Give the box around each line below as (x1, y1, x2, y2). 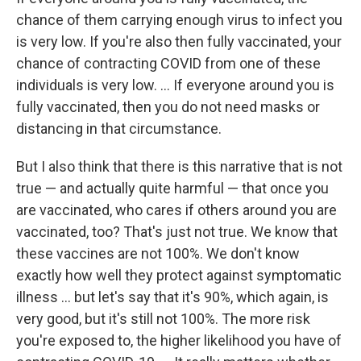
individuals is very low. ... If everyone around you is (16, 76, 334, 93)
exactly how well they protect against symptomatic (16, 266, 342, 284)
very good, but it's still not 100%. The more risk (16, 309, 310, 327)
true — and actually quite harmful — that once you (16, 179, 329, 197)
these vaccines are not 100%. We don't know (16, 244, 300, 262)
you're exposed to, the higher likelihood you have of (16, 331, 342, 349)
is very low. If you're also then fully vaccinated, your (16, 32, 342, 50)
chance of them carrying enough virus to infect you (16, 10, 342, 28)
